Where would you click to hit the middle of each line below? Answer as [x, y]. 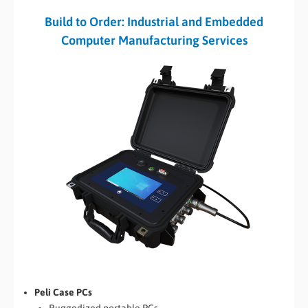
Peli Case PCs [63, 292]
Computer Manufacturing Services [154, 41]
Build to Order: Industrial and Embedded [154, 22]
